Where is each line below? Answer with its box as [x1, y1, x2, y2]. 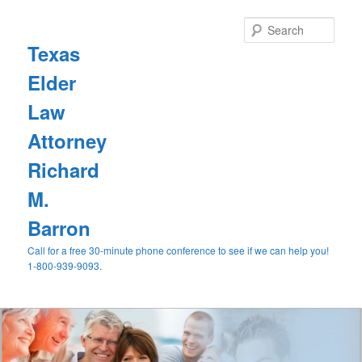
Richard [27, 155, 100, 183]
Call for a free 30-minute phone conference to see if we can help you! [27, 242, 330, 257]
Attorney [27, 126, 107, 154]
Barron [27, 213, 91, 242]
